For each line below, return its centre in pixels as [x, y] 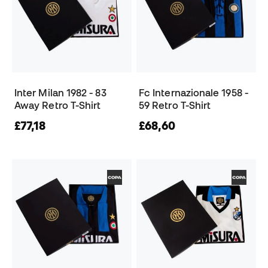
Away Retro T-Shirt [58, 106]
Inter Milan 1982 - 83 [60, 93]
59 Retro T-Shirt [175, 106]
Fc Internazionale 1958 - [194, 93]
